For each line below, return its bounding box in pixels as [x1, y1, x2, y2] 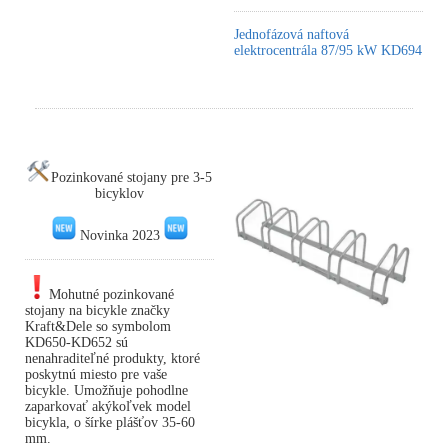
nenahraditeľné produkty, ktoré [25, 351, 200, 367]
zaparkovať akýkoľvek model [25, 399, 191, 415]
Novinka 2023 [75, 228, 164, 244]
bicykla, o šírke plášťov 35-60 [25, 415, 195, 431]
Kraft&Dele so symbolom [25, 319, 171, 335]
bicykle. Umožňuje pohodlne [25, 383, 188, 399]
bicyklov [95, 186, 144, 202]
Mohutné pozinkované [49, 287, 174, 303]
